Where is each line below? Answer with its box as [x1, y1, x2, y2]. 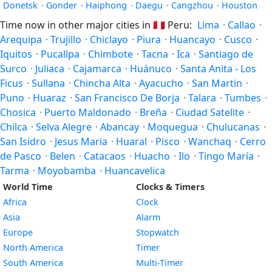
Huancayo [169, 33, 216, 46]
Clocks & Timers [136, 181, 205, 192]
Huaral [116, 135, 147, 148]
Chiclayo [90, 33, 128, 46]
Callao [228, 18, 256, 32]
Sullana [32, 76, 65, 90]
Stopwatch [136, 226, 179, 238]
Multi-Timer [136, 257, 183, 268]
